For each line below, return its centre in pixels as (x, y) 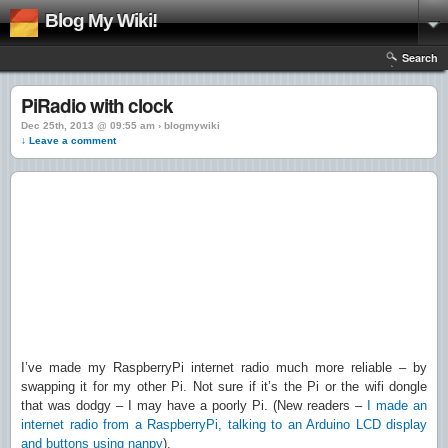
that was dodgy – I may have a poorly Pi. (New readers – (194, 405)
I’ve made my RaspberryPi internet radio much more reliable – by (224, 367)
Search (420, 57)
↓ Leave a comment (68, 140)
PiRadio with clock (97, 105)
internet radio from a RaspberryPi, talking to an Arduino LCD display (224, 424)
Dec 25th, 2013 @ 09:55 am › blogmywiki (120, 125)
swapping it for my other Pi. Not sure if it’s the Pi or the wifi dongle (224, 386)
